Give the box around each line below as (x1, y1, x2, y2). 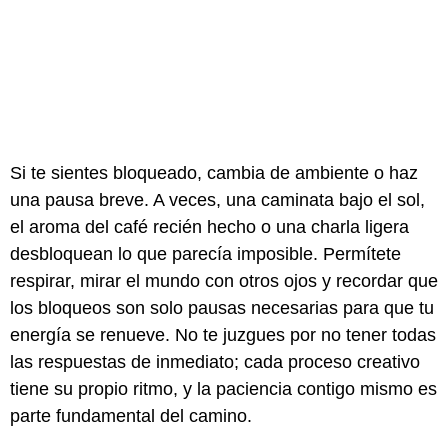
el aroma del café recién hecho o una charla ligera (10, 217, 409, 238)
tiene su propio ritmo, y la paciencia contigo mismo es (10, 379, 437, 400)
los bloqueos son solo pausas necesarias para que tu (10, 298, 434, 319)
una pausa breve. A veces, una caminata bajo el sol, (10, 190, 425, 211)
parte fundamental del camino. (10, 406, 252, 427)
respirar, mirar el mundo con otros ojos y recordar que (10, 271, 438, 292)
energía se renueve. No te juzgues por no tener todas (10, 325, 436, 346)
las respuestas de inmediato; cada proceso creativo (10, 352, 420, 373)
